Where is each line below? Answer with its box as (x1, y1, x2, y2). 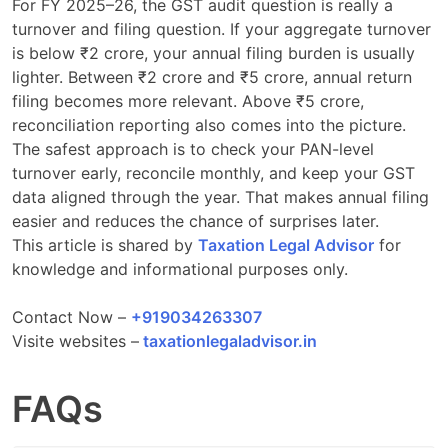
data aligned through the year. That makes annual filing (12, 186, 429, 207)
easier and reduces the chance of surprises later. (12, 210, 379, 231)
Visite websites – (12, 330, 139, 351)
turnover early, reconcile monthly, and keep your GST (12, 162, 415, 183)
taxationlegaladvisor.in (139, 330, 317, 351)
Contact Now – (12, 306, 131, 327)
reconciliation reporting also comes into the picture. (12, 114, 406, 135)
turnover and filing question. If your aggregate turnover (12, 18, 431, 39)
